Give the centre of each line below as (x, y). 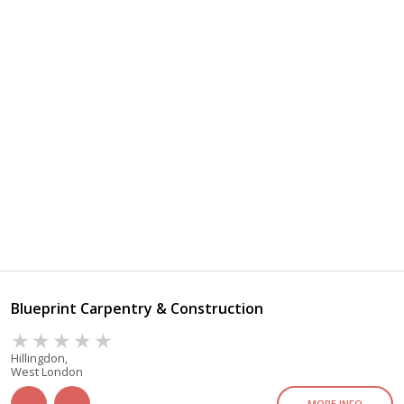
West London (47, 372)
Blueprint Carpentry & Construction (138, 309)
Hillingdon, (40, 358)
